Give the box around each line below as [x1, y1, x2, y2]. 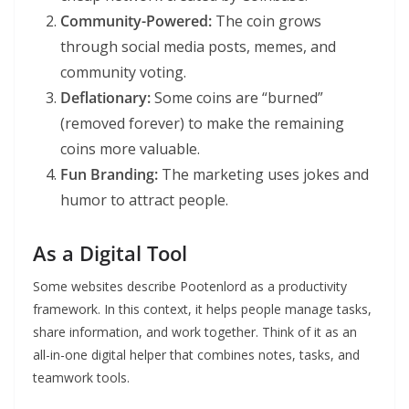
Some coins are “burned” [151, 88, 323, 109]
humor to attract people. [60, 190, 228, 211]
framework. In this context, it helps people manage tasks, [33, 300, 372, 319]
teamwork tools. [33, 369, 130, 387]
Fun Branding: [60, 164, 158, 185]
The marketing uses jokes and [158, 164, 369, 185]
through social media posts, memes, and [60, 37, 336, 58]
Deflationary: [60, 88, 151, 109]
